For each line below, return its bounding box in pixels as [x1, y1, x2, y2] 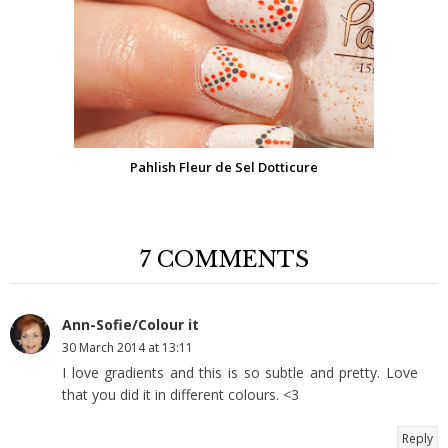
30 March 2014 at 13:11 [62, 338, 193, 356]
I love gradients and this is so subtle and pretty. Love [62, 362, 418, 382]
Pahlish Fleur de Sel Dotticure [130, 157, 318, 176]
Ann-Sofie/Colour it [62, 314, 199, 334]
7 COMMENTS [139, 245, 309, 273]
